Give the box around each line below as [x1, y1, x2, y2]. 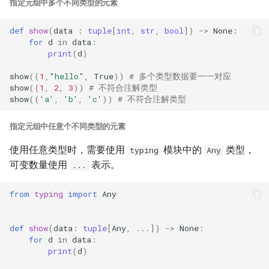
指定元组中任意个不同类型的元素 [10, 122, 126, 131]
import [68, 188, 97, 199]
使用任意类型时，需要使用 [10, 144, 127, 156]
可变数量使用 [10, 159, 70, 171]
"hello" [49, 70, 84, 82]
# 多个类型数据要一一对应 [129, 70, 231, 82]
